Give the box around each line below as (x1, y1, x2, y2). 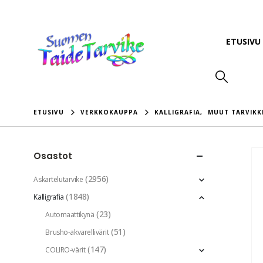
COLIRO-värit (45, 245, 86, 255)
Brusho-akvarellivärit (45, 227, 109, 238)
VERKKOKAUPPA (80, 108, 139, 117)
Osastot (33, 150, 73, 163)
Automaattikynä (45, 210, 95, 220)
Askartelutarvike (33, 174, 83, 185)
